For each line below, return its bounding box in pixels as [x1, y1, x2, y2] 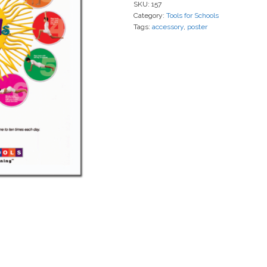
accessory [152, 23, 184, 31]
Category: [133, 11, 166, 20]
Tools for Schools [166, 11, 219, 20]
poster [187, 23, 207, 31]
